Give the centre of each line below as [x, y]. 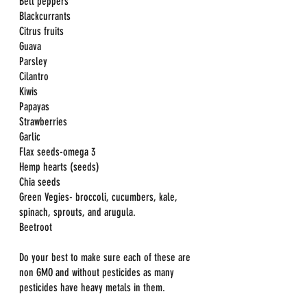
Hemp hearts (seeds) [59, 167]
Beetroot [36, 227]
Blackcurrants [45, 16]
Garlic [30, 137]
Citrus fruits [41, 31]
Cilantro [34, 76]
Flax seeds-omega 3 [58, 152]
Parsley [33, 61]
